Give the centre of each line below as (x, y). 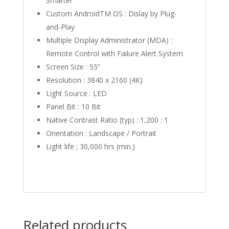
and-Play (60, 27)
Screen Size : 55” (73, 67)
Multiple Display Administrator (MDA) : (109, 40)
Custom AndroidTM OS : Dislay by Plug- (111, 14)
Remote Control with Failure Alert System (114, 54)
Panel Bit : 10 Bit (73, 107)
